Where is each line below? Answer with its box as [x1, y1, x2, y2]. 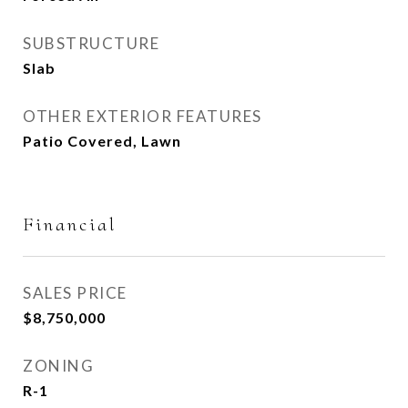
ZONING [23, 356, 94, 375]
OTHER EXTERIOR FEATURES [23, 107, 262, 126]
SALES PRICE [23, 283, 127, 302]
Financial [23, 213, 117, 236]
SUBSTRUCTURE [23, 34, 159, 53]
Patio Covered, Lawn [23, 132, 181, 149]
